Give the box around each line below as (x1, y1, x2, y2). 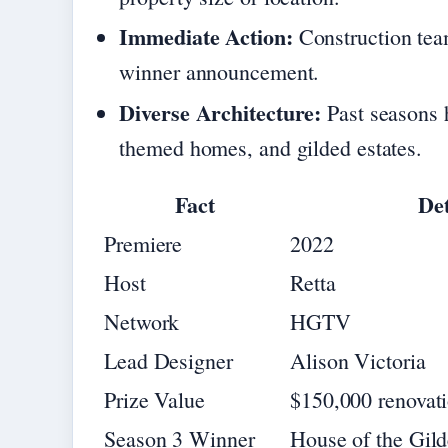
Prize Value (104, 385, 205, 415)
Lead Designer (104, 346, 233, 376)
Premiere (104, 229, 183, 259)
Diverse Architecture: (119, 96, 322, 130)
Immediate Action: (119, 20, 293, 54)
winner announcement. (119, 57, 320, 87)
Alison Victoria (290, 346, 426, 376)
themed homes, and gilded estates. (119, 133, 423, 163)
